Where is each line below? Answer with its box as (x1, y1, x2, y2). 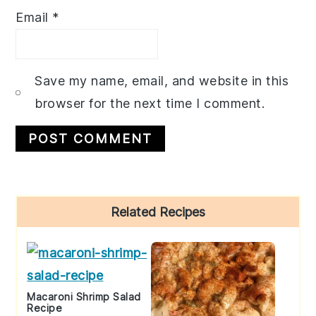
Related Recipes (111, 205, 205, 220)
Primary (15, 194, 88, 221)
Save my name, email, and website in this (35, 73, 289, 89)
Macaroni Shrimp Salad (27, 291, 141, 303)
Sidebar (15, 219, 83, 246)
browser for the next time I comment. (35, 96, 265, 111)
